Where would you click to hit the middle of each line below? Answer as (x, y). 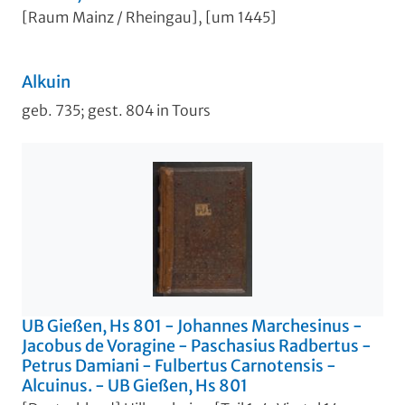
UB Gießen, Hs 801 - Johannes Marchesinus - (192, 325)
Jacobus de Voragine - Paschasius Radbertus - (197, 345)
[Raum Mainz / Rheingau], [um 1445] (149, 17)
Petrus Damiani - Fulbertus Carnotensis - (179, 365)
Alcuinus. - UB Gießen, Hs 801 (135, 385)
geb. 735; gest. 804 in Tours (116, 110)
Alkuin (46, 81)
